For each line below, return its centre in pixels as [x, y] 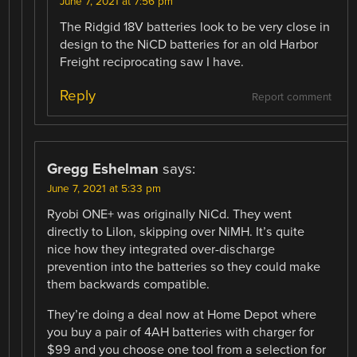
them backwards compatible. [129, 284]
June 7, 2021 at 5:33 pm [104, 188]
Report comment [291, 97]
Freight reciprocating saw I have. [152, 63]
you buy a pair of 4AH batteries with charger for [181, 332]
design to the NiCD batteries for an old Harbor [189, 45]
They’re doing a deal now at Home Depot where [182, 314]
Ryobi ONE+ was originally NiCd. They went [170, 214]
